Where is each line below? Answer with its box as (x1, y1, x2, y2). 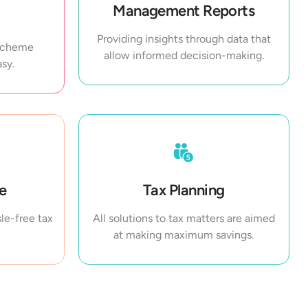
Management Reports (113, 1, 255, 21)
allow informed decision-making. (103, 49, 264, 63)
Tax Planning (143, 181, 225, 200)
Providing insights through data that (96, 32, 271, 46)
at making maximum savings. (113, 228, 254, 242)
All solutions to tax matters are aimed (92, 212, 275, 225)
